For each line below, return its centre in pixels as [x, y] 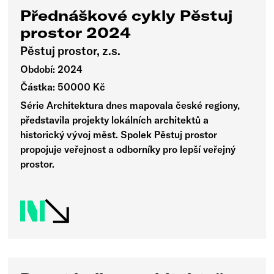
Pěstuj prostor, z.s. [71, 51]
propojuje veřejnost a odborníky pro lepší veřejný [128, 149]
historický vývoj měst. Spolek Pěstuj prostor [119, 134]
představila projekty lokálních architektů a [115, 120]
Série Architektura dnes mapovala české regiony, [130, 105]
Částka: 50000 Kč [63, 87]
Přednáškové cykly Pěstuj [127, 15]
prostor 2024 [76, 32]
